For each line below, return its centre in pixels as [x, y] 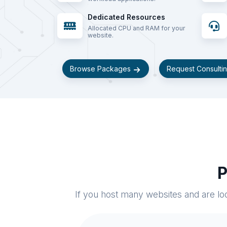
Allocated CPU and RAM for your [136, 28]
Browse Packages [101, 69]
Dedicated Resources [126, 17]
